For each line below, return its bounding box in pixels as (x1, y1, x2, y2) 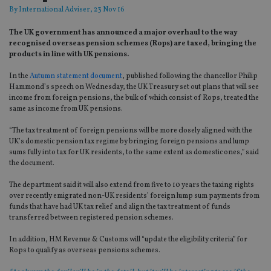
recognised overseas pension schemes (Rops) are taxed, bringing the (9, 39, 256, 49)
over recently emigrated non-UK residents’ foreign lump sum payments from (9, 191, 260, 201)
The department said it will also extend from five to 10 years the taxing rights (9, 180, 254, 191)
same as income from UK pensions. (9, 104, 123, 114)
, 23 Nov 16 (90, 5, 125, 15)
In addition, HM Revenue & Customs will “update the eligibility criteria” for (9, 235, 247, 245)
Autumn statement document (30, 71, 122, 82)
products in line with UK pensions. (9, 50, 129, 60)
